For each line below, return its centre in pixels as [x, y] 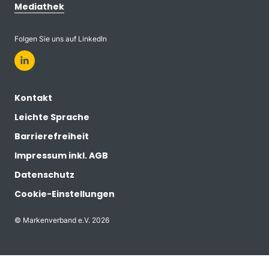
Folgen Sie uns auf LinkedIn [61, 39]
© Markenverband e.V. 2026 [62, 220]
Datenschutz [44, 175]
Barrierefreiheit [52, 136]
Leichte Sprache [52, 117]
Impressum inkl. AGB [61, 156]
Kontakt [33, 98]
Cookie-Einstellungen [65, 194]
